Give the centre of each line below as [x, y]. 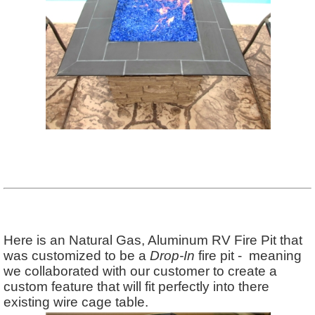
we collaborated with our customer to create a [140, 271]
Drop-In [172, 255]
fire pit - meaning [248, 255]
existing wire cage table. [81, 302]
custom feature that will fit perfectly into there [136, 286]
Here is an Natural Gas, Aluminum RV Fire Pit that [153, 240]
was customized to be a [77, 255]
